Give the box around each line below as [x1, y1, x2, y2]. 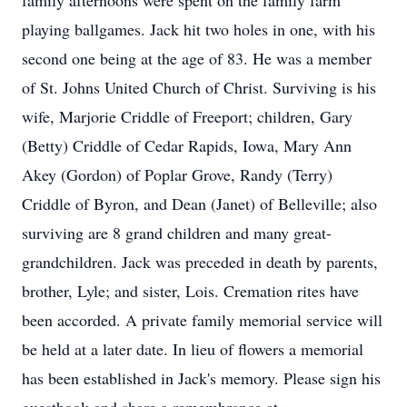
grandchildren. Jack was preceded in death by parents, [22, 251, 378, 273]
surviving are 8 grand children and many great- [22, 222, 332, 243]
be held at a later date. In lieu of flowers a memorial [22, 338, 363, 360]
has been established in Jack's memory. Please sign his [22, 367, 381, 389]
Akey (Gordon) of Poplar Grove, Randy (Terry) [22, 164, 333, 185]
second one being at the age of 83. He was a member [22, 47, 372, 69]
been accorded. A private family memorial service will [22, 309, 382, 331]
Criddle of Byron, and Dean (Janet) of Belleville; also [22, 193, 377, 214]
